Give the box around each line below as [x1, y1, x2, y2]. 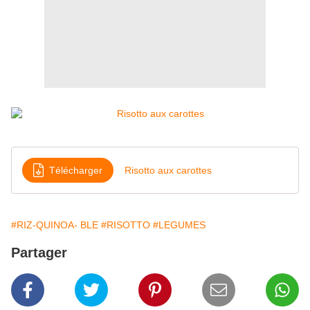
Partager [11, 245, 67, 261]
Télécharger [49, 164, 102, 176]
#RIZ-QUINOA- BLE [11, 219, 98, 231]
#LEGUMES [153, 219, 206, 231]
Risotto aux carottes [125, 164, 212, 176]
